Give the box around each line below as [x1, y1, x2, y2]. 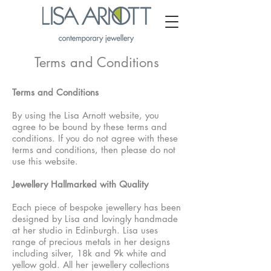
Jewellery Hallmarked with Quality [12, 178, 148, 190]
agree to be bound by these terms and [12, 121, 167, 132]
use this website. [12, 155, 78, 167]
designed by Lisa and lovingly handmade [12, 213, 178, 224]
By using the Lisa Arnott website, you [12, 109, 159, 121]
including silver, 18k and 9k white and [12, 247, 166, 259]
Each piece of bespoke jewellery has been [12, 201, 181, 213]
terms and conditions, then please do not [12, 144, 175, 155]
